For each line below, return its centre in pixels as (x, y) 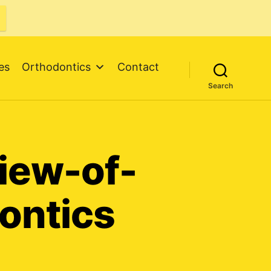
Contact (138, 67)
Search (220, 86)
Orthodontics (56, 67)
